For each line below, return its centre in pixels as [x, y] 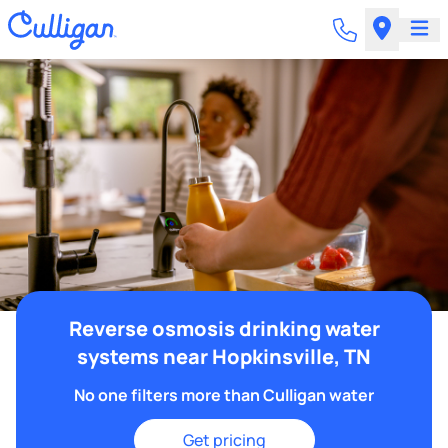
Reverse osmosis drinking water [224, 328]
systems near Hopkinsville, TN [224, 356]
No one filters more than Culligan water [224, 395]
